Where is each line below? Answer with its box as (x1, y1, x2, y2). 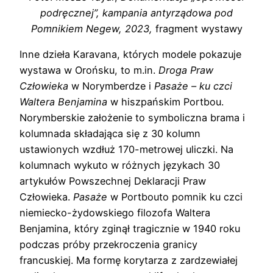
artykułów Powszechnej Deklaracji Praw (19, 175, 206, 188)
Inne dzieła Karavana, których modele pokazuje (19, 48, 241, 61)
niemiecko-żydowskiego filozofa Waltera (19, 207, 210, 219)
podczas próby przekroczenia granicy (19, 238, 197, 251)
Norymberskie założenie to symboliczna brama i (19, 112, 245, 124)
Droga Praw (158, 64, 213, 77)
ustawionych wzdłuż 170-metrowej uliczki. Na (19, 143, 233, 156)
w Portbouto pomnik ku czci (107, 191, 243, 204)
